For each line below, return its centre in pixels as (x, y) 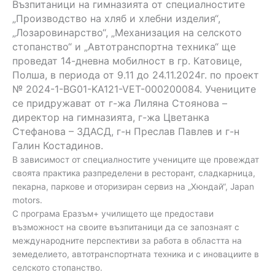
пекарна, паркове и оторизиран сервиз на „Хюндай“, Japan (133, 186)
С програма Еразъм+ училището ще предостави (113, 213)
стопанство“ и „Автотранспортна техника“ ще (124, 46)
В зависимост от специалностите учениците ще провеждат (136, 159)
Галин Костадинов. (58, 145)
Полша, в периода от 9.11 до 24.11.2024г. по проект (136, 75)
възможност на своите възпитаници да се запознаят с (126, 227)
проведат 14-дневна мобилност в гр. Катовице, (127, 60)
